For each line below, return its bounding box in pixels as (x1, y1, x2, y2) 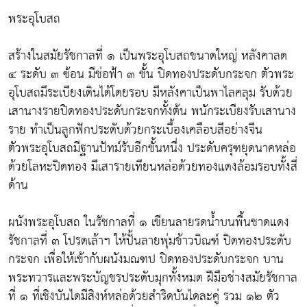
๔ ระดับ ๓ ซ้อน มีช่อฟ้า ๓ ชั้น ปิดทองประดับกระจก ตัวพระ (8, 62, 294, 86)
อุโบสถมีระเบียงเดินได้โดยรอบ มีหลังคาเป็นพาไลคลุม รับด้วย (8, 81, 293, 104)
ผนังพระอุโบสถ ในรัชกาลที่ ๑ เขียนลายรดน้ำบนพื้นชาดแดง (8, 210, 289, 234)
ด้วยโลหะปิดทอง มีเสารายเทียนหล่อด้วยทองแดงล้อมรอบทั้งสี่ (8, 155, 297, 178)
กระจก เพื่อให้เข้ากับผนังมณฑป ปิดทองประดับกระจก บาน (8, 247, 284, 271)
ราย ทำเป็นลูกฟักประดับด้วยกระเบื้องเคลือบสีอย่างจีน (8, 118, 262, 141)
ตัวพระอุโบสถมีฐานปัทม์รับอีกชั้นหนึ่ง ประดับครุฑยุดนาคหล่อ (8, 136, 296, 160)
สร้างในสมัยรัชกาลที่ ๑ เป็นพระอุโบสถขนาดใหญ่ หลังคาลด (8, 44, 287, 67)
